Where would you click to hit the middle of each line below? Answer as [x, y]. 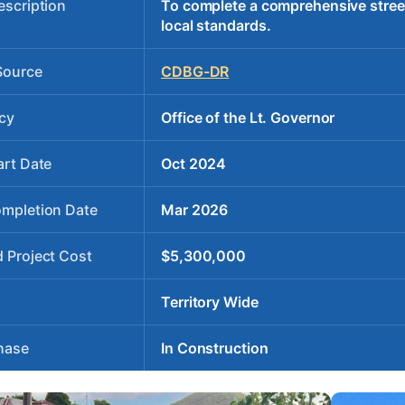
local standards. [216, 25]
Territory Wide [210, 301]
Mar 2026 [195, 209]
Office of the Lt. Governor [248, 117]
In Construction [215, 348]
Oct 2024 [194, 163]
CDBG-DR [195, 71]
